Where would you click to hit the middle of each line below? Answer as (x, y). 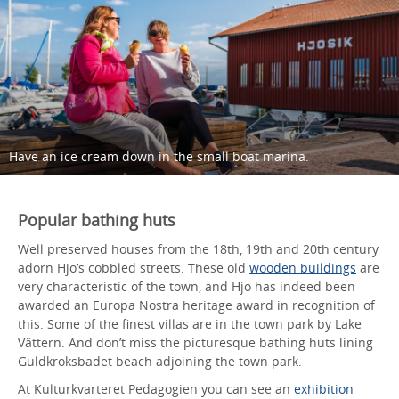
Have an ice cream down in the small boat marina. (159, 156)
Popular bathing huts (97, 220)
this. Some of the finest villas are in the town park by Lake (190, 323)
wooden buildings (303, 267)
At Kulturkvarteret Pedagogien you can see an (156, 388)
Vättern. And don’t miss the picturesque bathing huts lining (195, 342)
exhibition (324, 388)
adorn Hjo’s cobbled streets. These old (134, 267)
